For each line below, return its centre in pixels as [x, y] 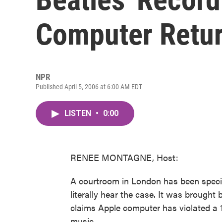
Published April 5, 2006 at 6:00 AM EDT [89, 87]
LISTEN [79, 113]
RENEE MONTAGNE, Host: [124, 157]
